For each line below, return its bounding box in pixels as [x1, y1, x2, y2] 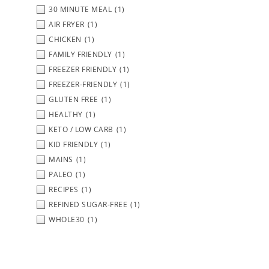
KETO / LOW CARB [49, 124, 113, 134]
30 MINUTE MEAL [49, 4, 112, 14]
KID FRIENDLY [49, 139, 98, 150]
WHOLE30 [49, 214, 85, 225]
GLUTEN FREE [49, 94, 98, 104]
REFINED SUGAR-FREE [49, 199, 127, 210]
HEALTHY [49, 109, 83, 119]
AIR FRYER [49, 19, 85, 29]
